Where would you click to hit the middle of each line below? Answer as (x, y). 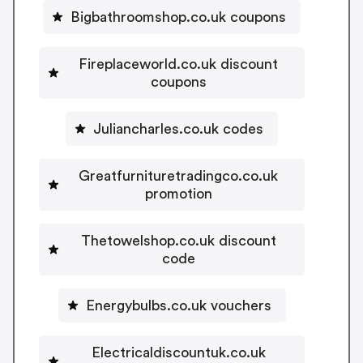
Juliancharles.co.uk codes (178, 128)
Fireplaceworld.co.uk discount (178, 64)
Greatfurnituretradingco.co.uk (178, 175)
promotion (178, 193)
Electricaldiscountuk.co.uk (178, 352)
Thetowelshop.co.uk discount (178, 240)
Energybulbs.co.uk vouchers (178, 305)
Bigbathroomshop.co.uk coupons (178, 17)
